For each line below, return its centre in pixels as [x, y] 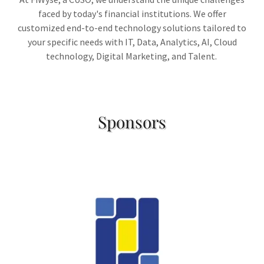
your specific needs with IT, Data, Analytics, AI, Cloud [132, 42]
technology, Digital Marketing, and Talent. [132, 56]
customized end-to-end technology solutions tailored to [132, 28]
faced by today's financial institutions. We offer [132, 14]
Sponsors [132, 122]
